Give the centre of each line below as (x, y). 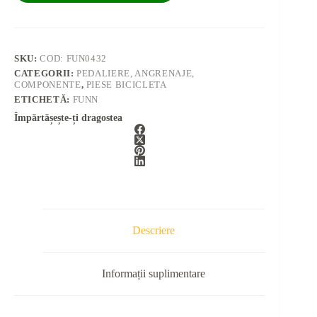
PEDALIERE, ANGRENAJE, (136, 74)
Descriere (154, 231)
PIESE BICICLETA (126, 85)
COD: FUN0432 (74, 59)
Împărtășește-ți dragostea (68, 118)
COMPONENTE (48, 85)
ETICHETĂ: (44, 100)
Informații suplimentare (154, 273)
